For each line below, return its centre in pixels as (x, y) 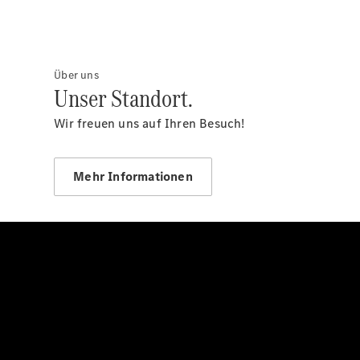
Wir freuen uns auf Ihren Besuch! (149, 123)
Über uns (76, 75)
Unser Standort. (124, 98)
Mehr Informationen (133, 176)
